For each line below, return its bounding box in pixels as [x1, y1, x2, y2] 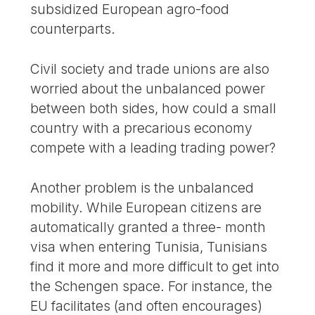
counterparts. [30, 20, 116, 38]
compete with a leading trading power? [30, 139, 276, 157]
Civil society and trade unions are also [30, 60, 270, 78]
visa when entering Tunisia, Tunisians [30, 238, 268, 255]
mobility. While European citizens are [30, 198, 262, 216]
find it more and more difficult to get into [30, 257, 280, 275]
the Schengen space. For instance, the [30, 277, 273, 295]
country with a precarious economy [30, 120, 253, 137]
